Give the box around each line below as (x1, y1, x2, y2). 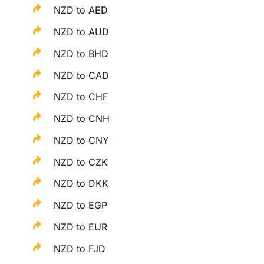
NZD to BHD (54, 47, 109, 60)
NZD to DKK (54, 177, 109, 190)
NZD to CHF (54, 91, 108, 103)
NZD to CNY (54, 134, 110, 146)
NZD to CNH (54, 113, 110, 125)
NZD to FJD (54, 242, 106, 255)
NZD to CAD (54, 69, 110, 81)
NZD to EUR (54, 221, 108, 233)
